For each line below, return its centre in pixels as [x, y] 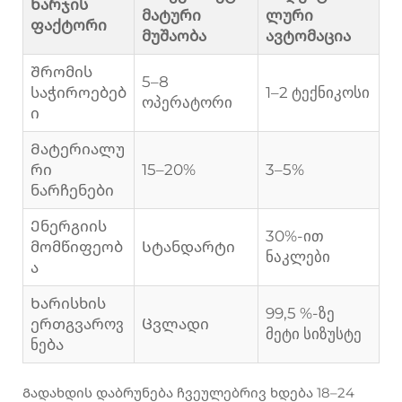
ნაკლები [298, 257]
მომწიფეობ [77, 247]
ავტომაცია [308, 36]
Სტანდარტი [188, 247]
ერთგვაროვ [77, 324]
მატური [171, 16]
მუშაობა [174, 36]
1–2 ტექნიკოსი [318, 93]
